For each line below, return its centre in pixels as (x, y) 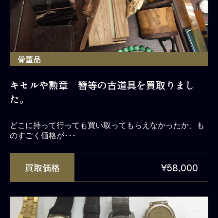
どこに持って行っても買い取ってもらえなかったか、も (107, 125)
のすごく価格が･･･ (43, 135)
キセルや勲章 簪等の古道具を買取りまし (102, 85)
